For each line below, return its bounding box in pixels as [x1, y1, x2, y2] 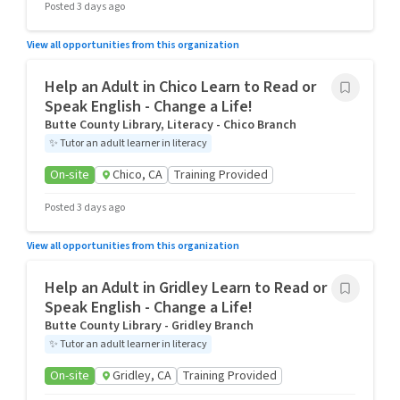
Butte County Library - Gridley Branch [45, 317, 254, 335]
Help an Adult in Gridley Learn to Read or [45, 277, 327, 299]
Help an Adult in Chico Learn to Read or [45, 76, 316, 98]
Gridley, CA [112, 367, 171, 385]
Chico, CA [112, 166, 162, 184]
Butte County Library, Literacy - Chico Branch [45, 116, 296, 134]
